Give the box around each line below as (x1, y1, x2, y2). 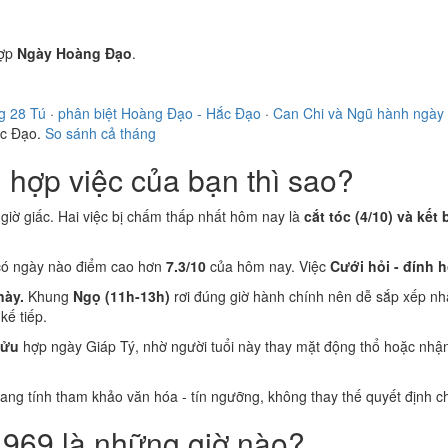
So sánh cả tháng (45, 123, 156, 143)
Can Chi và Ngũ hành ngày (273, 103, 444, 123)
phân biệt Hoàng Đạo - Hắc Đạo (58, 103, 261, 123)
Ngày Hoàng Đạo (17, 43, 132, 63)
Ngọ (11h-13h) (73, 286, 170, 306)
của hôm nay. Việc (206, 256, 330, 276)
